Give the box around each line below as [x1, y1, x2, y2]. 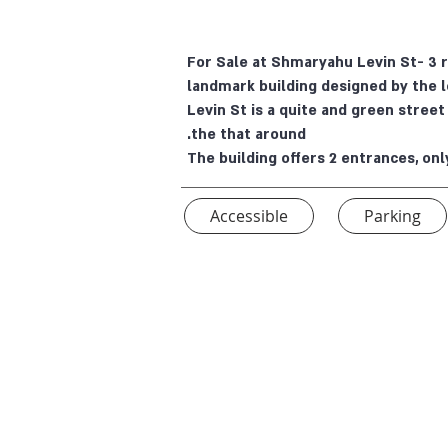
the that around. [191, 125, 306, 144]
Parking [364, 205, 421, 227]
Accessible [210, 205, 288, 227]
